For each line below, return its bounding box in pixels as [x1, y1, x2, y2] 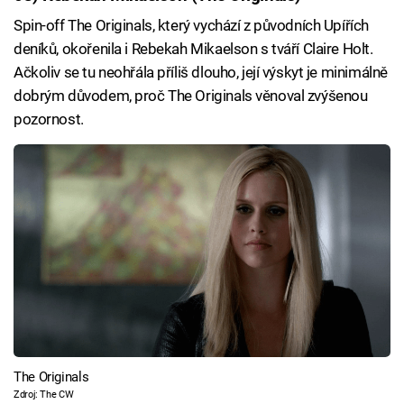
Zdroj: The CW [14, 388, 74, 400]
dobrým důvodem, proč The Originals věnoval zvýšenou [14, 87, 368, 106]
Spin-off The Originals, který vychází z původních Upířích [14, 16, 369, 35]
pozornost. [14, 110, 84, 129]
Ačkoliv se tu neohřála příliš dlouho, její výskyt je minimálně [14, 63, 388, 82]
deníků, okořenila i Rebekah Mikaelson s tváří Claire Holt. [14, 40, 373, 59]
